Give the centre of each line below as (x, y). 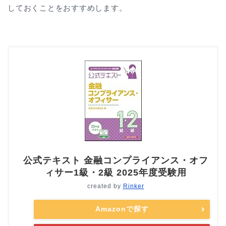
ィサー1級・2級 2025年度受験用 (116, 173)
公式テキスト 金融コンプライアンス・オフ (116, 161)
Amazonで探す (122, 209)
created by (105, 186)
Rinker (133, 186)
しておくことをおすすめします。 (67, 8)
